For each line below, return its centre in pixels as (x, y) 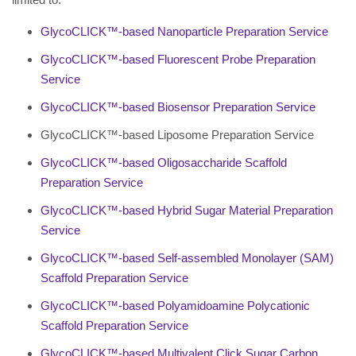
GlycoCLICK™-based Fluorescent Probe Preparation (178, 59)
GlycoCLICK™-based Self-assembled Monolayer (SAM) (187, 258)
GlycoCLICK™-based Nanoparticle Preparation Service (184, 31)
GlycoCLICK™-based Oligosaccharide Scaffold (164, 163)
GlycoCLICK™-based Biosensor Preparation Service (178, 107)
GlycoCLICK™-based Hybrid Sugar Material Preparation (187, 210)
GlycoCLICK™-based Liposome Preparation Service (177, 135)
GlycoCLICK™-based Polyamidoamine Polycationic (175, 306)
